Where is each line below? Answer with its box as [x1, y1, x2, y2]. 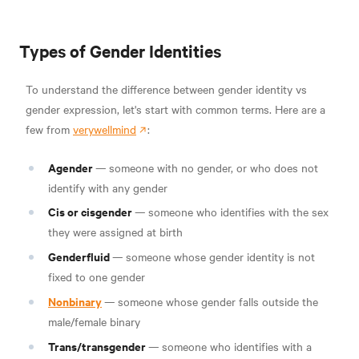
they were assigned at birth [48, 224, 183, 240]
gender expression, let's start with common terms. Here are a [26, 100, 325, 117]
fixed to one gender [48, 268, 145, 285]
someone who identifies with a [162, 337, 312, 354]
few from [26, 120, 73, 137]
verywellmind [73, 120, 136, 137]
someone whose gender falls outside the [118, 292, 318, 309]
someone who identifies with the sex [148, 204, 329, 220]
